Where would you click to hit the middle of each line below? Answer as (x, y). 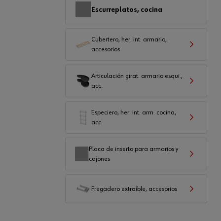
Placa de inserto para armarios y (134, 149)
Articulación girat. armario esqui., (137, 76)
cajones (100, 159)
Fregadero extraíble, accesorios (134, 189)
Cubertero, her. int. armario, (129, 39)
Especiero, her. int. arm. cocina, (134, 112)
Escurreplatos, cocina (127, 10)
